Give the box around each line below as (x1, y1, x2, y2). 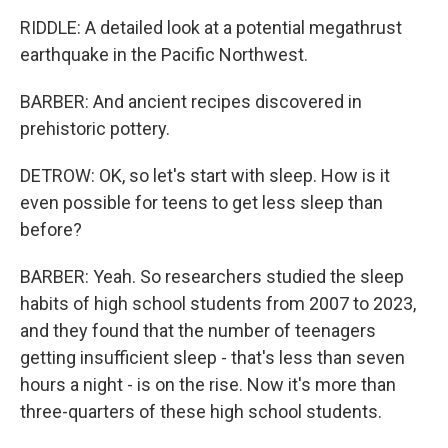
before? (20, 219, 82, 240)
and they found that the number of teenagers (20, 320, 376, 341)
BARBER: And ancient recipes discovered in (20, 91, 362, 112)
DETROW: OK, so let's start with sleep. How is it (20, 165, 390, 186)
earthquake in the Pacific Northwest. (20, 44, 308, 65)
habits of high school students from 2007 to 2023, (20, 293, 416, 314)
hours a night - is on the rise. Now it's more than (20, 374, 396, 395)
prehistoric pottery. (20, 118, 170, 139)
